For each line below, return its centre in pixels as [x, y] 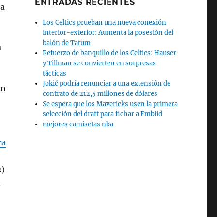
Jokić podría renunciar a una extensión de [107, 84]
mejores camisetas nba [78, 124]
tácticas [55, 73]
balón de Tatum [67, 43]
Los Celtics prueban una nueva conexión [105, 23]
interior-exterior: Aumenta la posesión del [108, 33]
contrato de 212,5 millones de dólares [100, 94]
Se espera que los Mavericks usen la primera [110, 104]
